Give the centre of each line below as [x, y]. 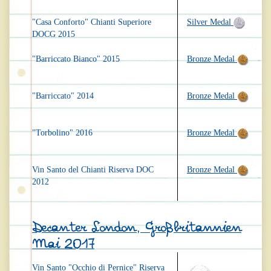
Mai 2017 [63, 244]
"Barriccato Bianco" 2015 [76, 59]
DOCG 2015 [54, 34]
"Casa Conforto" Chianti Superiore [92, 22]
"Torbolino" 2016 [62, 133]
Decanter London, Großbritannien [137, 228]
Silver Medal [210, 22]
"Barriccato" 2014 [63, 96]
